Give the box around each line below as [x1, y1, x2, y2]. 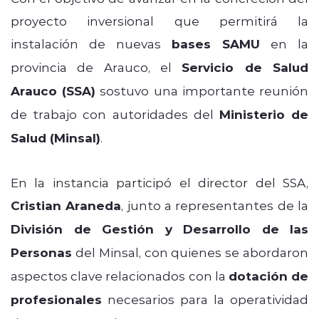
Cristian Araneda [11, 197, 122, 214]
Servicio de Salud [182, 58, 309, 75]
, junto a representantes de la [121, 197, 309, 213]
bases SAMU [172, 35, 260, 52]
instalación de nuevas [11, 35, 172, 51]
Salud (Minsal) [11, 129, 100, 146]
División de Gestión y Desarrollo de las [11, 220, 308, 237]
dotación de [228, 267, 309, 284]
